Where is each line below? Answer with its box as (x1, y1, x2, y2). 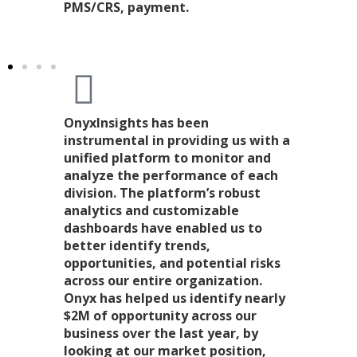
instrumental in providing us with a (64, 131, 290, 150)
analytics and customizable (64, 202, 239, 220)
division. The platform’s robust (64, 184, 261, 202)
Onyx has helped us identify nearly (64, 289, 285, 308)
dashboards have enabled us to (64, 219, 262, 237)
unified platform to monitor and (64, 149, 271, 167)
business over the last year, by (64, 324, 258, 343)
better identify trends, (64, 237, 210, 255)
